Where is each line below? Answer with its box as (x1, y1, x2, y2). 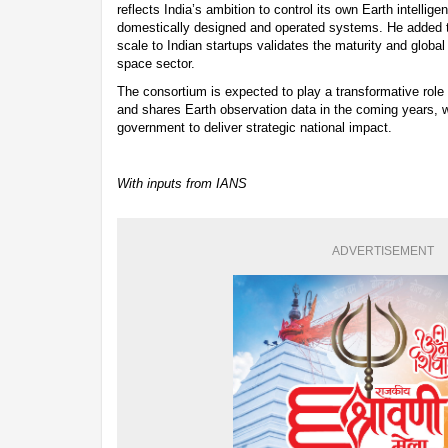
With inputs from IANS (117, 175, 247, 191)
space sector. (117, 55, 195, 71)
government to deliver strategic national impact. (117, 119, 392, 135)
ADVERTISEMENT (331, 243, 434, 258)
